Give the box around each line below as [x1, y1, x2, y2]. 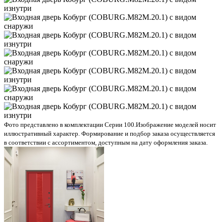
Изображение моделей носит [136, 121, 216, 128]
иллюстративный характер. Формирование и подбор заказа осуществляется [4, 130, 215, 137]
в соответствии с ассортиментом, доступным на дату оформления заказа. [4, 139, 208, 146]
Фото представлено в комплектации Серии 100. [4, 121, 136, 128]
